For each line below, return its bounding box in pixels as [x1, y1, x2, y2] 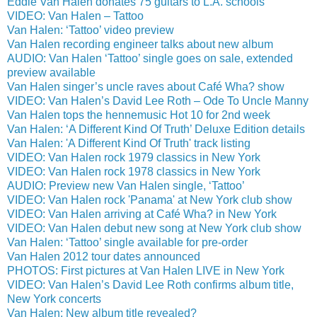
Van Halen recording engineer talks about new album [7, 38, 273, 51]
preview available [7, 67, 96, 79]
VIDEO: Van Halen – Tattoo [7, 10, 144, 23]
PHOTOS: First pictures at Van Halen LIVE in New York [7, 265, 284, 277]
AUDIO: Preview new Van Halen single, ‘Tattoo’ [7, 180, 245, 192]
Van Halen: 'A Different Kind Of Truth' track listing [7, 137, 250, 150]
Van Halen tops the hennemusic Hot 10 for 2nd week [7, 109, 270, 122]
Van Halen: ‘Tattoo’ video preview [7, 24, 174, 37]
